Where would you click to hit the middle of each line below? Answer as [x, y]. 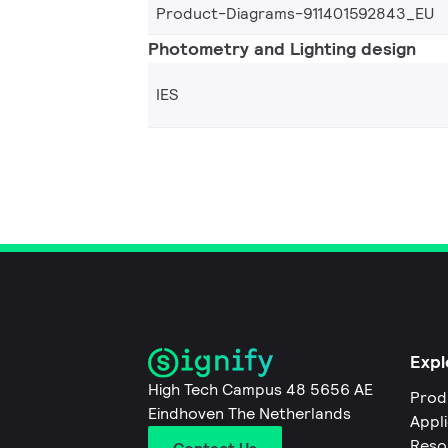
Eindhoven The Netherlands [249, 414]
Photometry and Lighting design [282, 48]
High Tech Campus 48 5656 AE [260, 390]
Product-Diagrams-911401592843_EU [295, 13]
